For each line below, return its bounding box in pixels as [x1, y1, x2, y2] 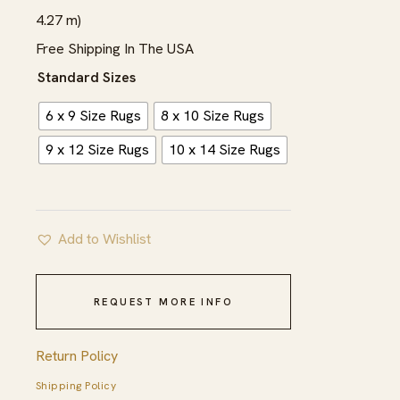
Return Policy [36, 346, 118, 365]
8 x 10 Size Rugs [161, 105, 264, 125]
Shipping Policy [36, 378, 117, 393]
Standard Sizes [37, 67, 136, 87]
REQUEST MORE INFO [93, 295, 234, 308]
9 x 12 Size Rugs [46, 139, 149, 159]
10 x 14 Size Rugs [169, 139, 280, 159]
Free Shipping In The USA [36, 38, 194, 58]
